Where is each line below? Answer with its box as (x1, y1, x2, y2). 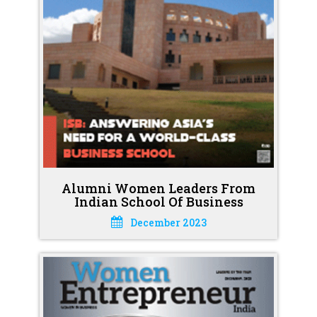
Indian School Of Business (74, 193, 243, 211)
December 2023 (129, 216, 207, 230)
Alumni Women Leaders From (62, 180, 255, 197)
